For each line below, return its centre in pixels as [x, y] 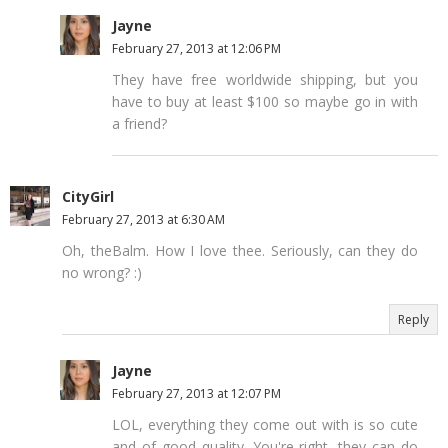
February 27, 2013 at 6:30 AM [143, 219]
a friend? [139, 123]
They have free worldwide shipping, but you [265, 79]
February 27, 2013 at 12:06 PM [196, 48]
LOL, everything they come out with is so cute [265, 424]
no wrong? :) [102, 272]
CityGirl [88, 196]
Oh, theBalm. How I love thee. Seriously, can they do [240, 250]
